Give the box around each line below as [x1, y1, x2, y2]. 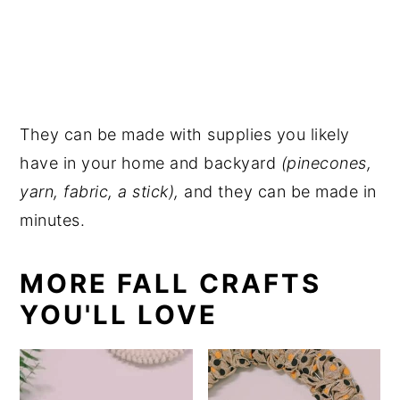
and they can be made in [179, 182, 377, 202]
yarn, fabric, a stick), [20, 182, 179, 202]
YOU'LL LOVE [20, 299, 219, 331]
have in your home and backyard [20, 154, 281, 173]
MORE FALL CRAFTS [20, 268, 322, 300]
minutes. [20, 211, 86, 230]
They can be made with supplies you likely [20, 125, 350, 145]
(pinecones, [280, 154, 372, 173]
